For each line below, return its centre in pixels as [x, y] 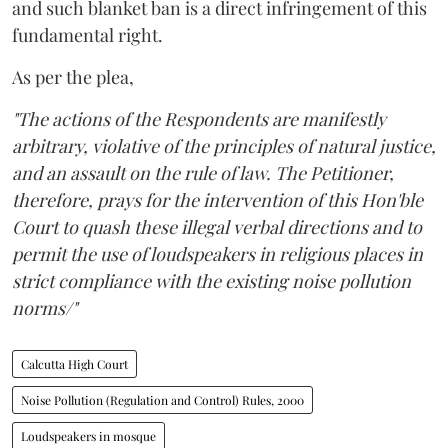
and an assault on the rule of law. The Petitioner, [203, 173]
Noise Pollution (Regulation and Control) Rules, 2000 [162, 400]
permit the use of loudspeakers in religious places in [217, 254]
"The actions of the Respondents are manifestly [199, 119]
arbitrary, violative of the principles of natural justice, [224, 146]
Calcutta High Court [74, 364]
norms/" [44, 308]
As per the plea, [73, 77]
